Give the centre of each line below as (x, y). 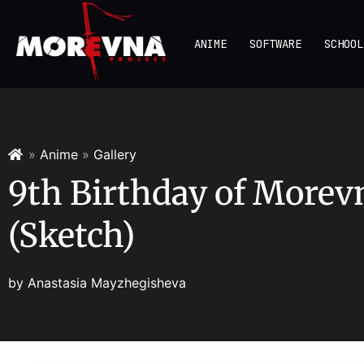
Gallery (115, 155)
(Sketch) (71, 236)
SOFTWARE (276, 44)
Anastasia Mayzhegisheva (107, 283)
